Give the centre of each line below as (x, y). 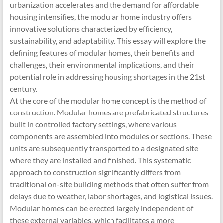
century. (23, 88)
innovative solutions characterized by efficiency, (91, 29)
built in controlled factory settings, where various (93, 124)
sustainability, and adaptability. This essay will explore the (108, 41)
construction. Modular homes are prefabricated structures (109, 112)
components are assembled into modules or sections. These (111, 136)
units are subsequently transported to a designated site (104, 148)
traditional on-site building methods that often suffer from (109, 184)
